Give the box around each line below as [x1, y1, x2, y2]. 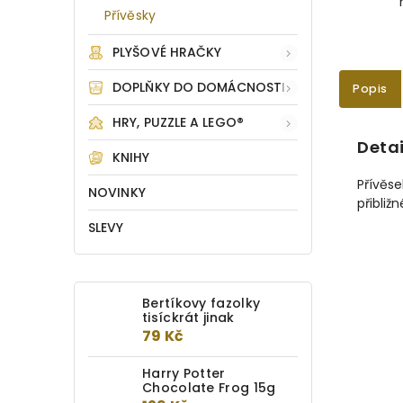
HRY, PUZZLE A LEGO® [112, 113, 244, 131]
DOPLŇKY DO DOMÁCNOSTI [112, 78, 286, 96]
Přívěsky [104, 6, 156, 24]
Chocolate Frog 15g [142, 379, 276, 397]
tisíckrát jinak [142, 309, 235, 327]
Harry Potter [142, 364, 226, 382]
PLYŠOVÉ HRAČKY [112, 43, 222, 61]
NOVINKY [88, 184, 146, 201]
